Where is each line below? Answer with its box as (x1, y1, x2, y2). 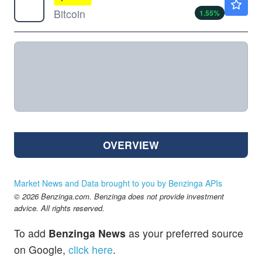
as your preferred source (126, 226, 243, 241)
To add (14, 226, 49, 241)
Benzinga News (49, 226, 126, 241)
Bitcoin (54, 6, 85, 22)
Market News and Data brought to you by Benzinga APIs (14, 177, 222, 189)
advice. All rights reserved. (14, 202, 105, 214)
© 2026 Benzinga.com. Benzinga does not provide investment (14, 191, 224, 202)
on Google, (14, 242, 65, 257)
